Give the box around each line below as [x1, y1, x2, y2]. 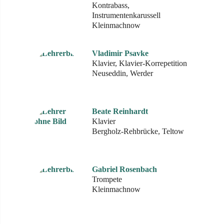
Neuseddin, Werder [92, 69, 153, 77]
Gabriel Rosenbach [92, 165, 157, 173]
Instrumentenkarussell [92, 11, 160, 19]
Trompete [92, 175, 122, 183]
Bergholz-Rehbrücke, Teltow [92, 127, 184, 135]
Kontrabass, [92, 1, 129, 9]
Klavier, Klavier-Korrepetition [92, 59, 187, 67]
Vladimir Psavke [92, 49, 148, 57]
